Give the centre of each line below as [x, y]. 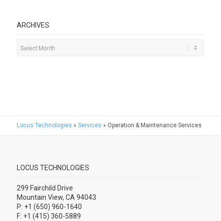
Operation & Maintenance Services [154, 125]
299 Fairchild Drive [45, 188]
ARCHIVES [33, 25]
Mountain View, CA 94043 [56, 197]
